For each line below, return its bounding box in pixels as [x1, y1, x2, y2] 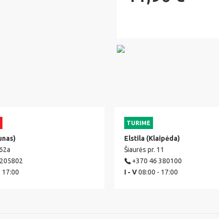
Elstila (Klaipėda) [124, 134, 180, 142]
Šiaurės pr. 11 [124, 145, 164, 153]
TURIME [127, 119, 151, 126]
